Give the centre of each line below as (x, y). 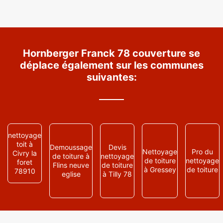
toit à (25, 144)
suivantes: (111, 77)
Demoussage (71, 147)
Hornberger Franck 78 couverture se (111, 53)
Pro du (202, 152)
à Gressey (160, 169)
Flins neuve (71, 165)
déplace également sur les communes (111, 65)
